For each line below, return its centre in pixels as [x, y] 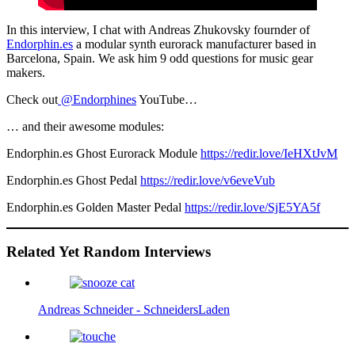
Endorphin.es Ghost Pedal [73, 180]
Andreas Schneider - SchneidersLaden [134, 310]
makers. [26, 72]
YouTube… [167, 99]
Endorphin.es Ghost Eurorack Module [103, 153]
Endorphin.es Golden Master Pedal [95, 207]
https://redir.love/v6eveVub [208, 180]
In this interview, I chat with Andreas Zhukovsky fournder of [158, 29]
